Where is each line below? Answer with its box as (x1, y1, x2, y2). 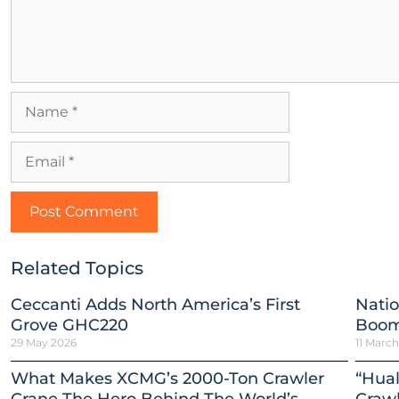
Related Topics (11, 257, 143, 279)
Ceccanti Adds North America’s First (11, 295, 300, 314)
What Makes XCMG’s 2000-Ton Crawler (11, 369, 324, 388)
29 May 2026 (11, 336, 77, 349)
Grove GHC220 (11, 315, 128, 335)
